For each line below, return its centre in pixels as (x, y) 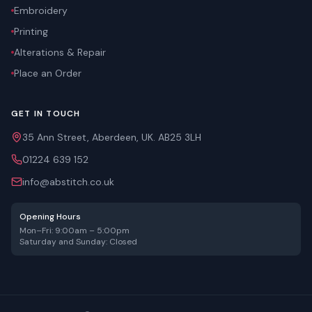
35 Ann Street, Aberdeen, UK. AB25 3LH (112, 137)
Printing (31, 31)
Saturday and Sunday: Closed (78, 242)
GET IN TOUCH (46, 114)
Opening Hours (50, 217)
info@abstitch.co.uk (68, 182)
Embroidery (41, 10)
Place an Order (48, 73)
